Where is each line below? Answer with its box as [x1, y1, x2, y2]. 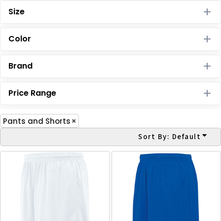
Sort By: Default [138, 131, 201, 141]
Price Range [8, 87, 56, 99]
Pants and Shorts [3, 115, 71, 126]
